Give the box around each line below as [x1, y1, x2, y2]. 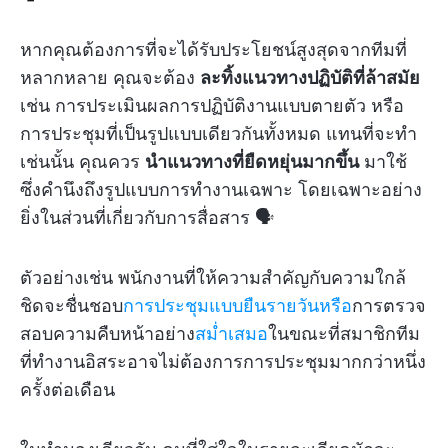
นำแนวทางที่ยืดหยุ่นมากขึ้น [145, 151, 359, 173]
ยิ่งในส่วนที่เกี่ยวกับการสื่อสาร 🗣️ [20, 207, 274, 229]
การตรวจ [352, 295, 426, 317]
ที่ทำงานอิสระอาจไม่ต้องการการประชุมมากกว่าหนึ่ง [20, 351, 426, 373]
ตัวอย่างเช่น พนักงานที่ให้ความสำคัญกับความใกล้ [20, 267, 406, 289]
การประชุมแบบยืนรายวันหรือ [123, 295, 352, 317]
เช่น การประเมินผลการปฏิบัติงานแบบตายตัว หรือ [20, 95, 404, 117]
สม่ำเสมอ [195, 323, 268, 345]
